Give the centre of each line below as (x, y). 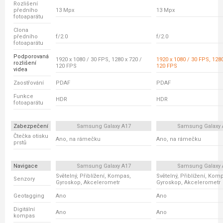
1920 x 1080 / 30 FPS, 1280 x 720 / (99, 59)
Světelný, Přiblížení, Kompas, (93, 176)
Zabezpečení (31, 126)
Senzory (24, 179)
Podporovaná (31, 56)
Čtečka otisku (31, 136)
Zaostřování (29, 83)
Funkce (23, 96)
